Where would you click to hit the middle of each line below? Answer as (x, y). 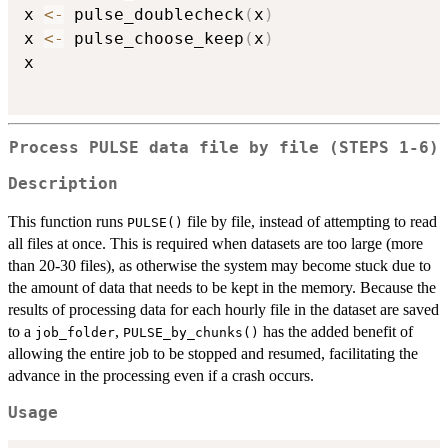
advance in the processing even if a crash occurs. (161, 376)
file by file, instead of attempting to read (310, 222)
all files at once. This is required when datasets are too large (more (215, 244)
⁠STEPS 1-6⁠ (384, 147)
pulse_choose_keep (154, 38)
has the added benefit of (336, 332)
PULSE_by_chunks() (191, 333)
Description (63, 184)
